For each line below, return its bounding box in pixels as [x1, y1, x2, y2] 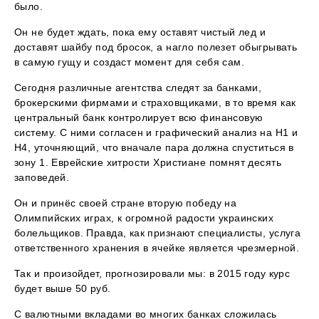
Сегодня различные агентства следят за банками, [14, 82, 262, 94]
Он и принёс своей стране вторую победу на [14, 197, 237, 209]
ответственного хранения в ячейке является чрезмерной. [14, 242, 300, 254]
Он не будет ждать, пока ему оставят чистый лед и [14, 26, 266, 38]
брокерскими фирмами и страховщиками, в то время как [14, 97, 296, 109]
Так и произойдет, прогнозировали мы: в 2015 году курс [14, 268, 291, 280]
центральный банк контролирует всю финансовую [14, 112, 263, 124]
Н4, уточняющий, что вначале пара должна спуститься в [14, 142, 294, 154]
